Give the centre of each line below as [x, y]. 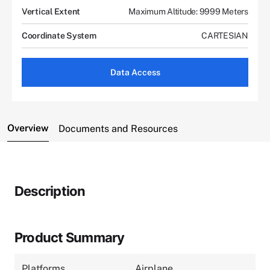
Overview [28, 128]
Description [50, 191]
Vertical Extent [51, 11]
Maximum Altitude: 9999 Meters [188, 11]
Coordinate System [59, 35]
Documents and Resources [118, 128]
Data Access [135, 72]
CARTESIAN [225, 35]
